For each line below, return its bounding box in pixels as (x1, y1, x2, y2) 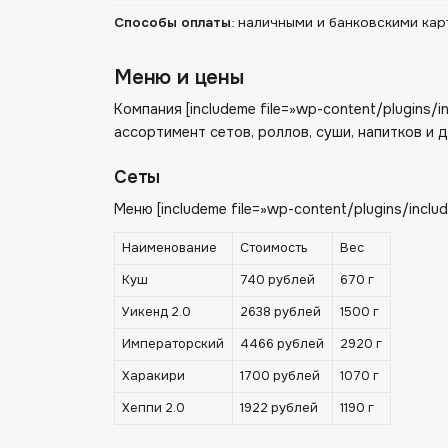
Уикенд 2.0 (122, 303, 192, 320)
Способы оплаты (114, 13, 231, 31)
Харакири (122, 367, 186, 384)
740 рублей (240, 271, 316, 288)
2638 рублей (240, 303, 322, 320)
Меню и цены (114, 65, 244, 91)
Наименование (122, 239, 218, 256)
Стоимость (240, 239, 309, 256)
